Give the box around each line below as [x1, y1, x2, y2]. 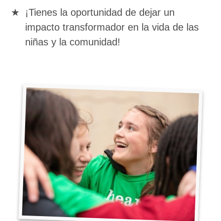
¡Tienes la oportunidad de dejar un [25, 7, 175, 18]
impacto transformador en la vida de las [25, 22, 199, 33]
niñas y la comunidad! [25, 37, 120, 47]
